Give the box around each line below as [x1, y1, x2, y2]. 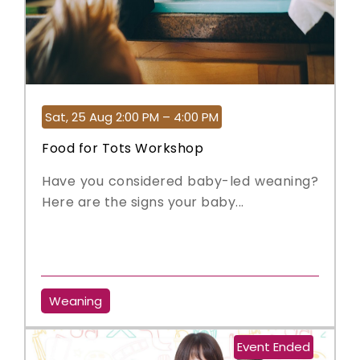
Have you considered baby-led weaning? [42, 172, 318, 190]
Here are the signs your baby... [42, 193, 244, 211]
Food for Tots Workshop [42, 139, 203, 157]
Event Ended [237, 338, 310, 355]
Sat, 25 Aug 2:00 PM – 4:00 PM [45, 108, 219, 125]
